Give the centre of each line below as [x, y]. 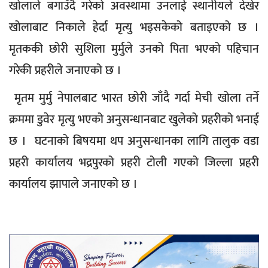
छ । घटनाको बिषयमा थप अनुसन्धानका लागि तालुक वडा [134, 141]
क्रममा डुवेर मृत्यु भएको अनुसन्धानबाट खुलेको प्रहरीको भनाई [134, 120]
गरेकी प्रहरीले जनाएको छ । [65, 71]
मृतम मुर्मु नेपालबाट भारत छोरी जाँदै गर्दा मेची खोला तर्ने [134, 98]
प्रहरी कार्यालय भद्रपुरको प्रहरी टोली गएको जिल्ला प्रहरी [134, 163]
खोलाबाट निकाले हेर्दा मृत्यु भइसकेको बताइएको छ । [134, 28]
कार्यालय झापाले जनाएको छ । [75, 185]
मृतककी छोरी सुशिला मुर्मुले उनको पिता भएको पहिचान [134, 49]
